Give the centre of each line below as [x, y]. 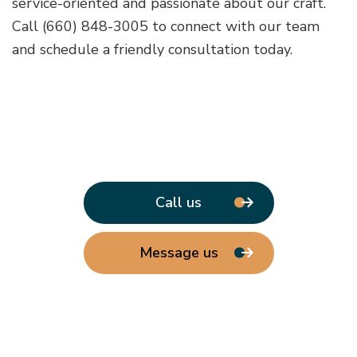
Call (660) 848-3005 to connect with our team [166, 27]
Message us [178, 253]
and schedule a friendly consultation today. [152, 50]
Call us [178, 203]
